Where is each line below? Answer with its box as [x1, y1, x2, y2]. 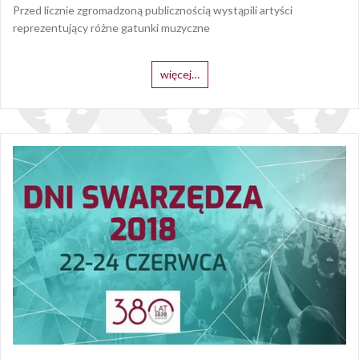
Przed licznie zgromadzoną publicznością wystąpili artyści [13, 3, 292, 18]
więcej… [159, 67, 200, 82]
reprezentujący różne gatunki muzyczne [13, 21, 210, 35]
